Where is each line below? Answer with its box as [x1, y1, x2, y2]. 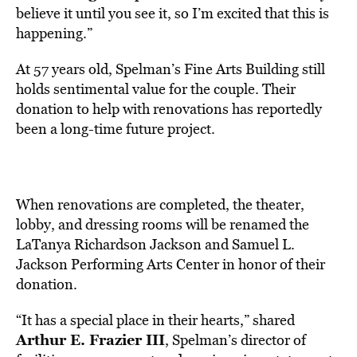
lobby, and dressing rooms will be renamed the [16, 214, 309, 234]
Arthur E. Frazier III [16, 329, 165, 350]
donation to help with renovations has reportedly [16, 99, 322, 119]
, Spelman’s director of [165, 330, 306, 350]
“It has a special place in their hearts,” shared [16, 310, 295, 330]
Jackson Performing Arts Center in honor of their [16, 254, 325, 274]
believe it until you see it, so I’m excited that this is [16, 3, 329, 23]
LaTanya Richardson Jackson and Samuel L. [16, 234, 295, 254]
